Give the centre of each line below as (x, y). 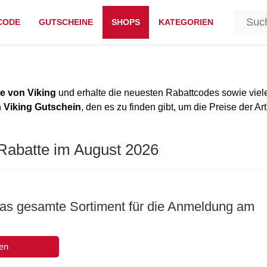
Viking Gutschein (42, 107)
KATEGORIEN (186, 22)
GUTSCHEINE (66, 22)
